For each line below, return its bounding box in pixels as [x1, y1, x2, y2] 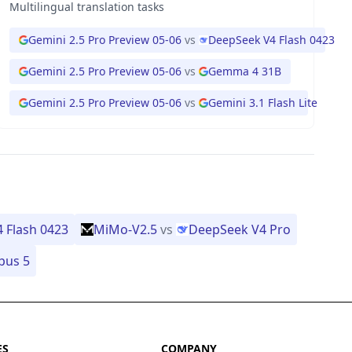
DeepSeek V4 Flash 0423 [207, 32, 335, 47]
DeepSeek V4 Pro [189, 221, 291, 238]
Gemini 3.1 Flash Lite [207, 95, 317, 110]
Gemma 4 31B [207, 64, 281, 79]
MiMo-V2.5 [93, 221, 157, 238]
